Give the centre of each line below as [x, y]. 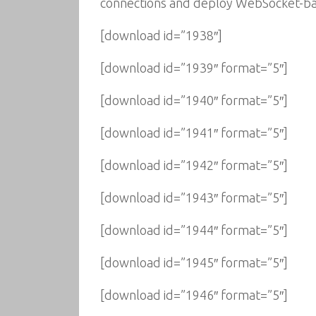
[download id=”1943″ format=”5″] [194, 197]
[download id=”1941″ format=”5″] [194, 133]
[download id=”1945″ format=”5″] [194, 262]
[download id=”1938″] [161, 35]
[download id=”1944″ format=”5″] [194, 230]
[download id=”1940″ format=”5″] [194, 100]
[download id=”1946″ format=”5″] [194, 295]
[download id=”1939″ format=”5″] [194, 68]
